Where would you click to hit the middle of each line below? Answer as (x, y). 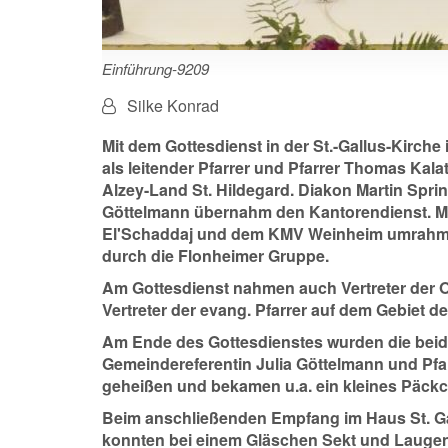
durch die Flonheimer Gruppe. (215, 256)
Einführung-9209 (155, 69)
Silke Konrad (173, 106)
